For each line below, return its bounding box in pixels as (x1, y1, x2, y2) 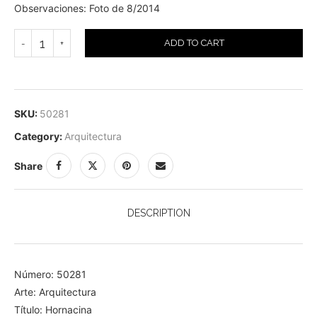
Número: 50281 (14, 268, 86, 280)
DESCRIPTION (127, 207, 190, 219)
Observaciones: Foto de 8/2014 (14, 2, 160, 14)
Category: (14, 130, 62, 142)
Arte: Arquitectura (14, 286, 96, 298)
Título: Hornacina (14, 304, 92, 316)
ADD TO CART (163, 38, 224, 48)
